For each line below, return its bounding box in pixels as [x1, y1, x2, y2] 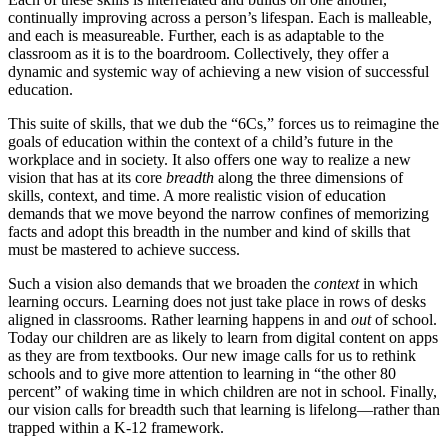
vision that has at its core [8, 168, 166, 186]
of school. [375, 310, 437, 328]
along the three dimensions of [214, 168, 403, 186]
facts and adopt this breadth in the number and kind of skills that [8, 222, 410, 240]
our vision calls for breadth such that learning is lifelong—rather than [8, 400, 440, 418]
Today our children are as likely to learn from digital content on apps [8, 328, 438, 346]
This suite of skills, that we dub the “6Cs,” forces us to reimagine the [8, 114, 439, 132]
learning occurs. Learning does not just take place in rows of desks [8, 292, 426, 310]
